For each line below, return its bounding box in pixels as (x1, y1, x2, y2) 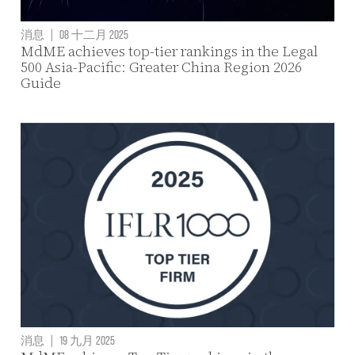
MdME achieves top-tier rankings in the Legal (20, 40, 318, 61)
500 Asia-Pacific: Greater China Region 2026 (20, 56, 302, 77)
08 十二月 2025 (56, 26, 128, 41)
